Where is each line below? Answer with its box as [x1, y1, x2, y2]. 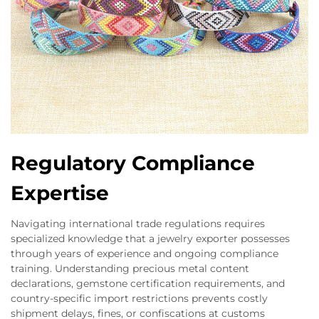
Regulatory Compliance [11, 151, 255, 175]
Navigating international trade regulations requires [11, 217, 265, 230]
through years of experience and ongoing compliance [11, 247, 278, 260]
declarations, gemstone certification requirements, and [11, 277, 285, 290]
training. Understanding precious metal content [11, 262, 249, 275]
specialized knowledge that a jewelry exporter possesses [11, 232, 290, 245]
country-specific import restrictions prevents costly [11, 292, 268, 305]
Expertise [11, 181, 109, 205]
